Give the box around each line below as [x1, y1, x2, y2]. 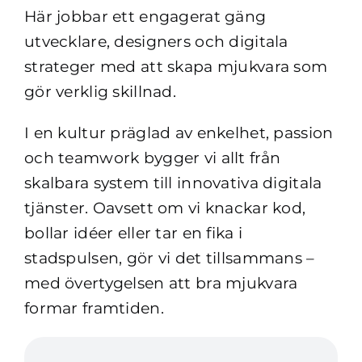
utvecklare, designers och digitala [23, 32, 288, 51]
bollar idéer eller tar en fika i [23, 224, 243, 242]
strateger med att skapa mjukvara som [23, 57, 328, 76]
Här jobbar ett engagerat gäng [23, 7, 267, 26]
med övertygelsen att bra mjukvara [23, 274, 298, 293]
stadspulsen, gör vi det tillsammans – [23, 249, 315, 267]
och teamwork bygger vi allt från [23, 149, 281, 167]
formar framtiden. [23, 299, 164, 318]
